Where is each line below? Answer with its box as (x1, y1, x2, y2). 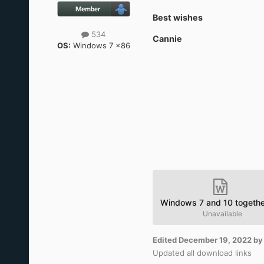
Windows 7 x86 (70, 41, 130, 51)
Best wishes (152, 12, 203, 23)
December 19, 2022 (178, 235, 252, 245)
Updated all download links (152, 248, 252, 258)
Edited (152, 235, 179, 245)
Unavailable (202, 209, 242, 219)
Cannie (152, 34, 182, 44)
